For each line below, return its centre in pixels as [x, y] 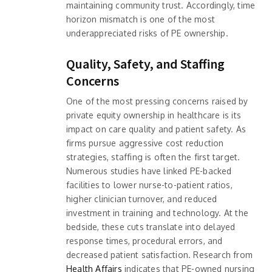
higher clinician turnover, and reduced [142, 199]
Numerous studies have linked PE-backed [149, 171]
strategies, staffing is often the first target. [153, 157]
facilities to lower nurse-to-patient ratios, [149, 185]
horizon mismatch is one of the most [141, 19]
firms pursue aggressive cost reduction [145, 143]
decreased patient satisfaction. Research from [159, 254]
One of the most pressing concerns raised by [157, 101]
